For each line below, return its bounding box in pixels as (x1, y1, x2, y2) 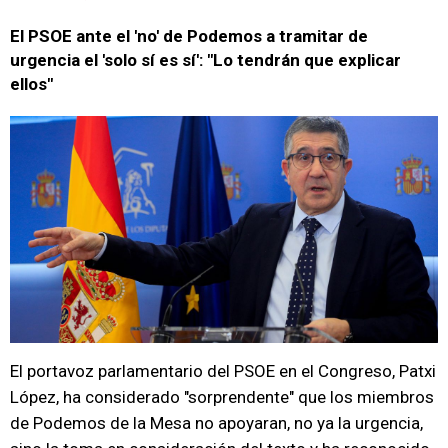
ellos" (10, 74, 53, 94)
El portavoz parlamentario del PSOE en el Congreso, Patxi (10, 361, 436, 381)
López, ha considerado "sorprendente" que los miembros (10, 387, 434, 407)
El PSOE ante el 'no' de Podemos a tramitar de (10, 26, 368, 46)
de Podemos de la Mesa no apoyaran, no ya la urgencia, (10, 413, 423, 433)
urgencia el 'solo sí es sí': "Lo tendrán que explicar (10, 50, 401, 70)
